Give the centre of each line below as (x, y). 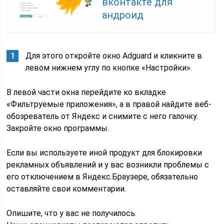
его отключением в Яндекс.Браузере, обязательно (102, 177)
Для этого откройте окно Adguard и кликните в (114, 56)
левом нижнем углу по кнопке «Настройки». (109, 68)
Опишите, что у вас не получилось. (72, 213)
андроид (123, 15)
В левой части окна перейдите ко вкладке (86, 92)
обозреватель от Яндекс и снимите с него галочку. (102, 116)
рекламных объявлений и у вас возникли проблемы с (108, 165)
